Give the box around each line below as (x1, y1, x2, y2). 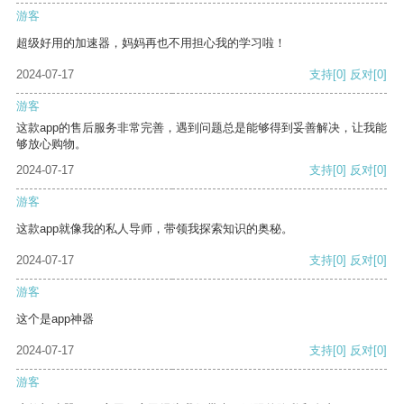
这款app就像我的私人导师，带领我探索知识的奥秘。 (16, 222, 293, 236)
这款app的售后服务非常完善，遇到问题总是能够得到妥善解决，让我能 (16, 121, 387, 135)
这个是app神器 (16, 312, 94, 326)
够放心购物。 (16, 137, 87, 151)
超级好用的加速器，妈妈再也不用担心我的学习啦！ (16, 36, 286, 50)
